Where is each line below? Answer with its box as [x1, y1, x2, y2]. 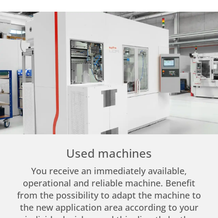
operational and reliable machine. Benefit [23, 177, 195, 189]
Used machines [66, 145, 152, 162]
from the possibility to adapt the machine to [17, 189, 201, 201]
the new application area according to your [19, 201, 199, 214]
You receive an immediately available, [31, 165, 187, 177]
